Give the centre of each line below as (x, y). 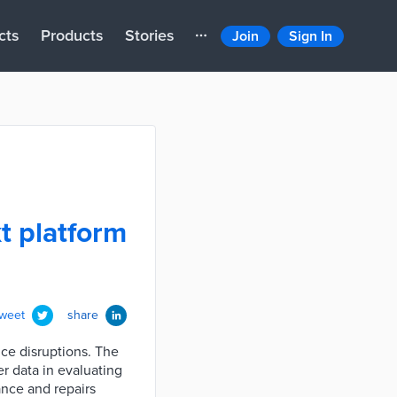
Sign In (311, 36)
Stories (150, 35)
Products (72, 35)
